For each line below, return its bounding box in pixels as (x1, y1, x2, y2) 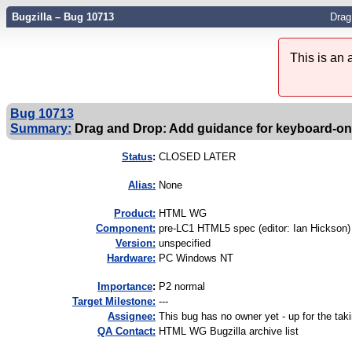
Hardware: (107, 252, 156, 265)
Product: (114, 207, 156, 220)
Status (122, 151, 152, 163)
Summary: (9, 121, 71, 136)
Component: (96, 222, 156, 235)
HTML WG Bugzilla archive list (159, 325, 299, 338)
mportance (101, 280, 152, 293)
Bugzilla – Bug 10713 (11, 11, 114, 23)
